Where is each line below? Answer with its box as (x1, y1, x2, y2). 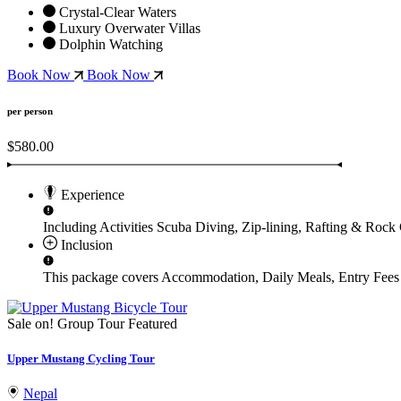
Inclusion (57, 237, 113, 253)
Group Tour (57, 316, 124, 332)
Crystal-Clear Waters (55, 4, 176, 21)
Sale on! (7, 316, 54, 332)
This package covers (43, 269, 161, 286)
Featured (128, 316, 177, 332)
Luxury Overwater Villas (55, 21, 200, 37)
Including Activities (43, 219, 157, 235)
